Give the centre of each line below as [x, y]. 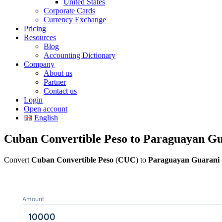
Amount [33, 199]
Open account [46, 109]
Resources [40, 37]
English [46, 118]
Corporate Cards [69, 11]
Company [39, 64]
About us [58, 73]
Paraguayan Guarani [184, 160]
